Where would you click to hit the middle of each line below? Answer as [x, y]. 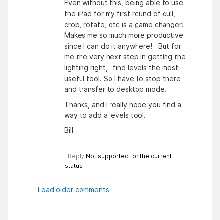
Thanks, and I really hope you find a [123, 104]
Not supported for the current [129, 156]
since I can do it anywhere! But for [123, 46]
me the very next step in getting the [125, 57]
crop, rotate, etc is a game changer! [125, 25]
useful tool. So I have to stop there [123, 79]
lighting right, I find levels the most [121, 68]
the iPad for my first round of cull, [120, 14]
